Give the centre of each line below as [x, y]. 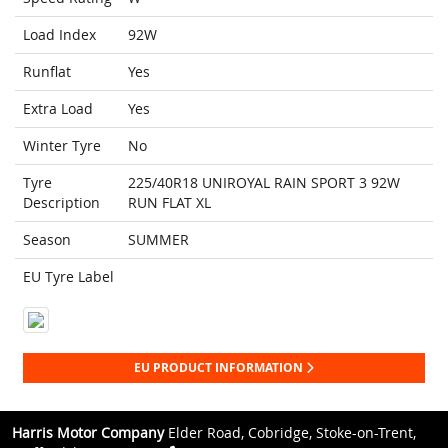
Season [47, 240]
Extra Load [58, 109]
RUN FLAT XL [169, 203]
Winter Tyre [62, 146]
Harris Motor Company [88, 433]
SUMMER [158, 240]
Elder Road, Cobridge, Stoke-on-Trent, [290, 433]
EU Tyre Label [68, 277]
